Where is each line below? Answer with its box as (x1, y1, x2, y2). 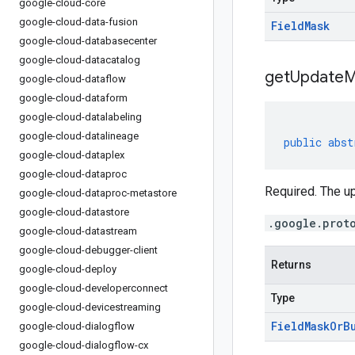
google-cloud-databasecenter (19, 35, 157, 47)
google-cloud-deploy (19, 263, 116, 275)
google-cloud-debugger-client (19, 244, 158, 256)
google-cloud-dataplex (19, 149, 124, 161)
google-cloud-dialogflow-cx (19, 339, 148, 351)
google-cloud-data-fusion (19, 16, 138, 28)
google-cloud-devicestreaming (19, 301, 161, 313)
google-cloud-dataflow (19, 73, 126, 85)
